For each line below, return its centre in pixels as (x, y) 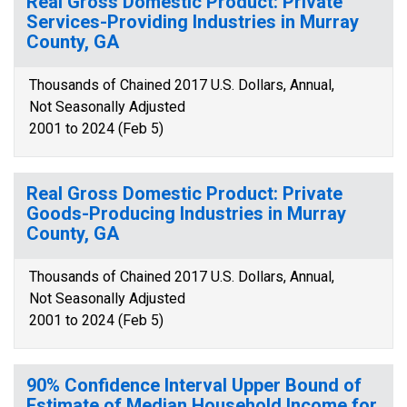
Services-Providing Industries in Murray (193, 22)
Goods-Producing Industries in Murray (186, 213)
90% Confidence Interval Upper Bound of (194, 385)
